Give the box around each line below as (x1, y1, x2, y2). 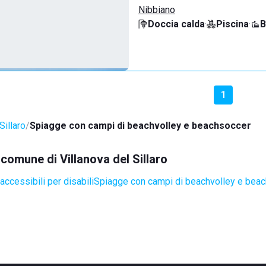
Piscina (216, 18, 249, 30)
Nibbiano (138, 4, 175, 15)
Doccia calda (148, 18, 205, 30)
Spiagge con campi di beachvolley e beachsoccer (30, 120, 251, 131)
